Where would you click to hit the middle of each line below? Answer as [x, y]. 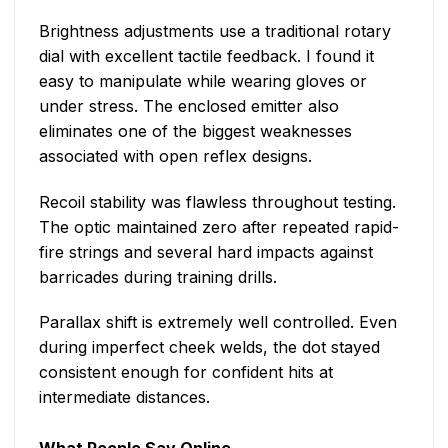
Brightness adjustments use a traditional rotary [215, 30]
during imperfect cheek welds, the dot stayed [209, 347]
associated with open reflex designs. [175, 155]
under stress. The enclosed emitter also [189, 105]
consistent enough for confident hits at [186, 372]
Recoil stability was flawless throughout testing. [217, 201]
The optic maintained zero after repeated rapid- [219, 226]
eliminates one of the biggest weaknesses [195, 130]
